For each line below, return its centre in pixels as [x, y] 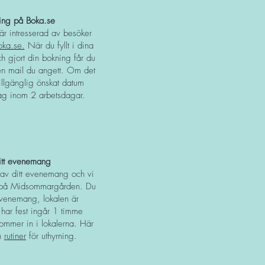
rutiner [15, 236]
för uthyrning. [53, 236]
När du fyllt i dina [59, 46]
